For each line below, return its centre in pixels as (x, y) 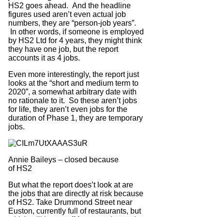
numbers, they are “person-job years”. (72, 23)
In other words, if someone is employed (76, 31)
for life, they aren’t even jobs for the (68, 109)
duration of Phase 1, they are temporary (75, 118)
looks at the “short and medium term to (73, 83)
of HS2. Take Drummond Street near (70, 202)
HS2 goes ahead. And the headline (69, 5)
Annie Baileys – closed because (63, 159)
